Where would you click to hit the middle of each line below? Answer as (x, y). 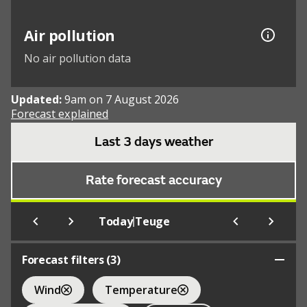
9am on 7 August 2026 (122, 100)
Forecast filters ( (66, 260)
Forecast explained (60, 114)
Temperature (141, 290)
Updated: (38, 100)
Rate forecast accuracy (153, 181)
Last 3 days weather (153, 142)
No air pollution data (77, 59)
